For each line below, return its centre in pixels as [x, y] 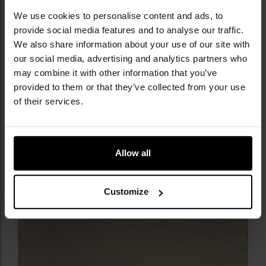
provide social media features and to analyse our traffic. [129, 30]
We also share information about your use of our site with [132, 44]
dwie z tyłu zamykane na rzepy [91, 9]
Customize [126, 192]
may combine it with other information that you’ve [115, 72]
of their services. [48, 101]
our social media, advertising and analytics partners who [130, 58]
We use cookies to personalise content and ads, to [118, 15]
